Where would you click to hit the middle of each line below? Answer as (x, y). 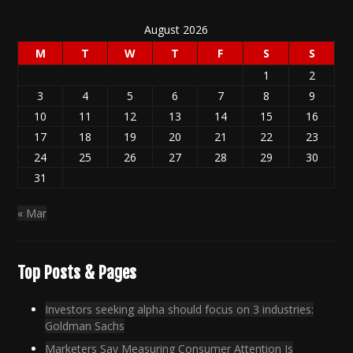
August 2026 (176, 29)
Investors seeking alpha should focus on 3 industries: (180, 309)
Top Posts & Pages (77, 272)
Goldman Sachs (85, 325)
